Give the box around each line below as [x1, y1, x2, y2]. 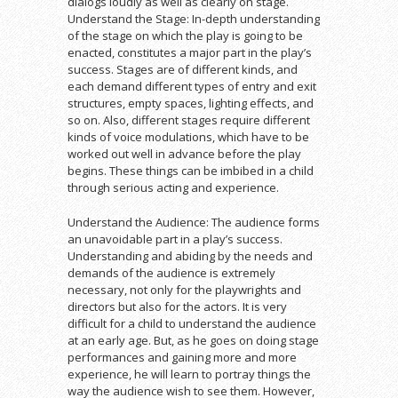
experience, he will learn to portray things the [68, 365, 311, 382]
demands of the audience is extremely [68, 264, 275, 281]
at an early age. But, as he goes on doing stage [68, 331, 319, 348]
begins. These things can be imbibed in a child [68, 162, 314, 179]
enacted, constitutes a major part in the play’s [68, 44, 312, 60]
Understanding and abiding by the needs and [68, 247, 313, 264]
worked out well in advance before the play [68, 145, 301, 162]
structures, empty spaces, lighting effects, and [68, 94, 314, 111]
